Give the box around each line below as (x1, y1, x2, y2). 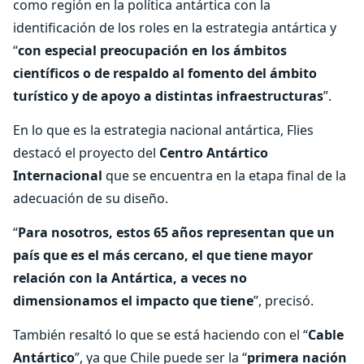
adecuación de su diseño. (13, 189, 168, 207)
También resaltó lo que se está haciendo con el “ (13, 326, 308, 344)
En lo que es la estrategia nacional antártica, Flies (13, 121, 314, 139)
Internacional (13, 167, 106, 184)
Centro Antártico (159, 144, 268, 162)
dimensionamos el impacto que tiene (13, 292, 253, 310)
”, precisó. (253, 292, 314, 310)
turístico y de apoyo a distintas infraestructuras (13, 87, 323, 105)
